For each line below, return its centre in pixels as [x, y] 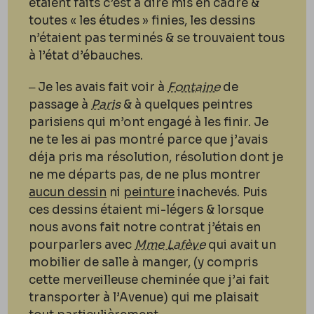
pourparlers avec [82, 245]
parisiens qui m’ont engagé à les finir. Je [149, 122]
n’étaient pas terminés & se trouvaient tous [157, 38]
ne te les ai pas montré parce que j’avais [149, 140]
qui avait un [241, 245]
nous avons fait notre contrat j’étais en [145, 227]
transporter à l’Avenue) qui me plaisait [144, 298]
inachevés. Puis [221, 192]
